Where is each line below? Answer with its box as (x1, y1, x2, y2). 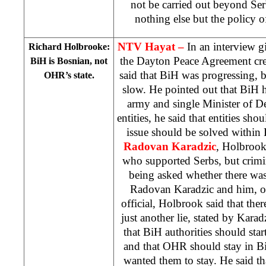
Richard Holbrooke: (28, 41, 110, 52)
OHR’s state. (43, 69, 94, 80)
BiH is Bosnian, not (30, 55, 107, 66)
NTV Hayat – (118, 40, 187, 53)
